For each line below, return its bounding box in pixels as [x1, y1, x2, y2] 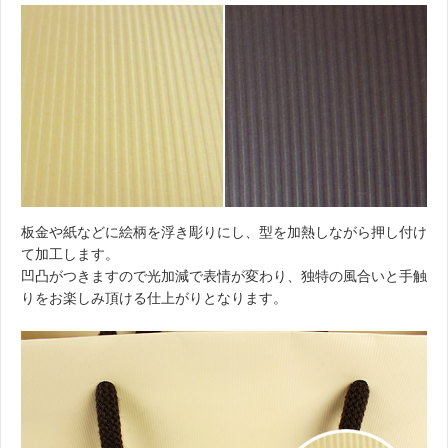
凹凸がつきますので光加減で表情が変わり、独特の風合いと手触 [21, 268, 427, 284]
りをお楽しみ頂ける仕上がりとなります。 [21, 290, 287, 306]
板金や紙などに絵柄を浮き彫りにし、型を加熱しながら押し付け [21, 224, 427, 240]
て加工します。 [21, 246, 119, 262]
